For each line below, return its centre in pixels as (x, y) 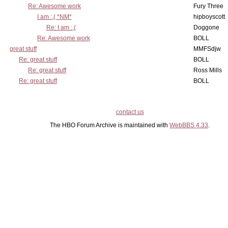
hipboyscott (209, 17)
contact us (130, 112)
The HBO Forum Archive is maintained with (110, 125)
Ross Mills (208, 70)
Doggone (206, 27)
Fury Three (208, 6)
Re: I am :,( (61, 27)
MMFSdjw (207, 49)
